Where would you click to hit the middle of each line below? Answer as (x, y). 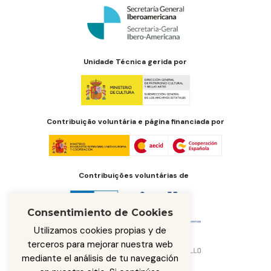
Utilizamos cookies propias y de (100, 230)
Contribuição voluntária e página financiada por (135, 122)
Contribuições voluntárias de (134, 176)
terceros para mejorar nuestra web (100, 244)
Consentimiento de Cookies (100, 213)
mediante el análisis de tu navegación (100, 258)
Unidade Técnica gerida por (135, 62)
